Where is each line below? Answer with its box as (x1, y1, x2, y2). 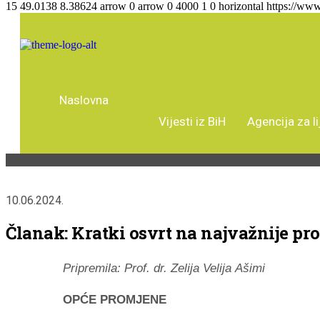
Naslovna (59, 93, 109, 107)
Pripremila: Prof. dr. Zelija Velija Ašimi (63, 261, 265, 275)
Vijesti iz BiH (159, 114, 226, 129)
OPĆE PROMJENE (63, 292, 166, 306)
